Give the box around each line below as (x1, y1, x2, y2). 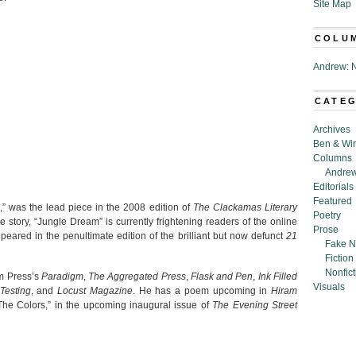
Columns (313, 153, 352, 164)
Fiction (325, 253, 354, 264)
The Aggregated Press (88, 271, 186, 282)
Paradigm (41, 271, 83, 282)
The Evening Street (212, 300, 298, 311)
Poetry (313, 210, 341, 221)
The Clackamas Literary (192, 202, 298, 213)
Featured (313, 195, 352, 207)
